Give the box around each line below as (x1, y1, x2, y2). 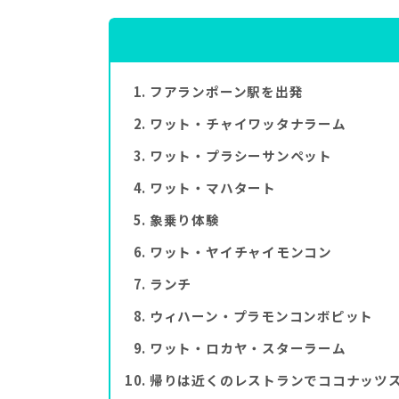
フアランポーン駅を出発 (149, 81, 304, 101)
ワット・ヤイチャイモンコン (149, 241, 332, 261)
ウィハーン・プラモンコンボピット (149, 305, 374, 325)
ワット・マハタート (149, 177, 276, 197)
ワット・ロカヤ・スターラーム (149, 338, 346, 357)
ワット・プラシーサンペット (149, 145, 332, 165)
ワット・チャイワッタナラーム (149, 113, 346, 133)
